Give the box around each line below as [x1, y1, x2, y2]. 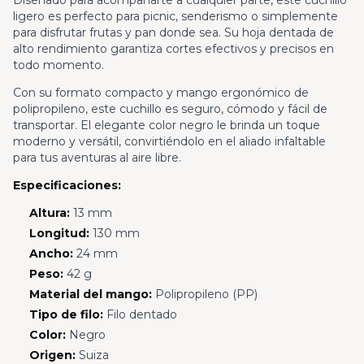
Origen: [28, 347, 76, 362]
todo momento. [13, 58, 104, 73]
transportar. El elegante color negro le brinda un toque [13, 118, 320, 133]
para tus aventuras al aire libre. [13, 150, 181, 166]
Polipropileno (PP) [151, 286, 258, 301]
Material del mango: [28, 286, 152, 301]
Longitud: [28, 226, 89, 241]
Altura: [28, 206, 70, 221]
